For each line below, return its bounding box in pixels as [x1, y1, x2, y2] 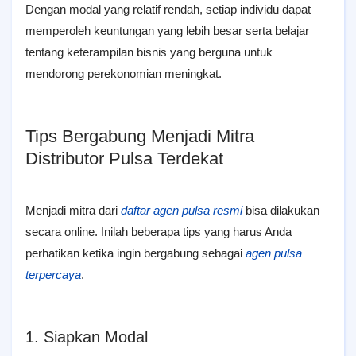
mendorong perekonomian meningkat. [25, 67, 222, 80]
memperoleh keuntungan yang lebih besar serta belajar [25, 24, 309, 37]
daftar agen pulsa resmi [121, 203, 242, 217]
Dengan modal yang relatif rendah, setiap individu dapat [25, 2, 311, 16]
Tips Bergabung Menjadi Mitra [25, 126, 254, 146]
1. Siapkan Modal [25, 328, 148, 346]
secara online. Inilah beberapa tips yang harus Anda [25, 225, 292, 238]
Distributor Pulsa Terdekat [25, 149, 223, 168]
